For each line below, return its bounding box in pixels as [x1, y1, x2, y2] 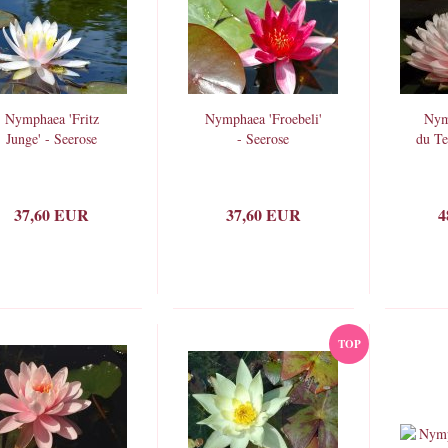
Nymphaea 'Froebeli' [204, 109, 322, 128]
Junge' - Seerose [6, 129, 97, 148]
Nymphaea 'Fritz [4, 109, 99, 128]
